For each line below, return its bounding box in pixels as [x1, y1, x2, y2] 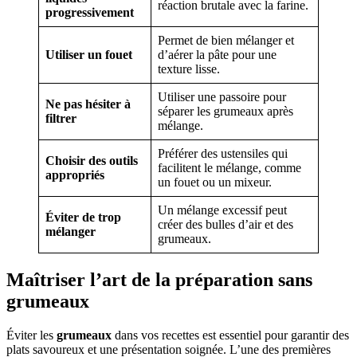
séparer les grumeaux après [158, 104, 293, 118]
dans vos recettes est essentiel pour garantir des [112, 328, 349, 342]
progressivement [45, 5, 134, 19]
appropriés [45, 167, 104, 182]
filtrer [45, 111, 76, 125]
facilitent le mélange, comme [158, 160, 301, 175]
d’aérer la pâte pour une [158, 47, 277, 61]
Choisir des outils [45, 153, 138, 167]
